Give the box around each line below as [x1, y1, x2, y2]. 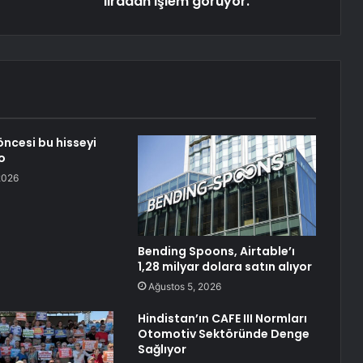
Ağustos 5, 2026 [147, 280, 221, 293]
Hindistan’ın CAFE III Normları [137, 310, 307, 327]
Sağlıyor [137, 341, 186, 358]
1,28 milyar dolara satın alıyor [137, 258, 312, 275]
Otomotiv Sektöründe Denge [137, 326, 310, 343]
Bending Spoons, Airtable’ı [137, 243, 295, 260]
